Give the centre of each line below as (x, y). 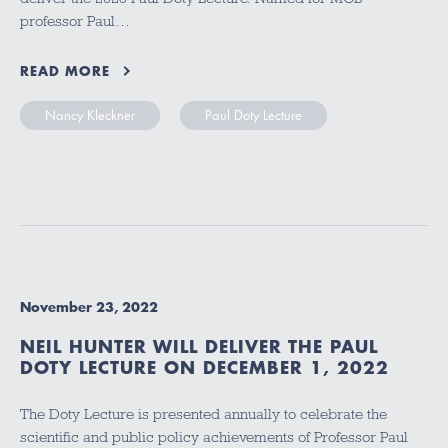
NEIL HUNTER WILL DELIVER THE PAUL (199, 346)
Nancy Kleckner (90, 115)
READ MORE (65, 70)
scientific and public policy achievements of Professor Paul (214, 436)
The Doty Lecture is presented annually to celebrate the (203, 413)
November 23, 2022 (89, 307)
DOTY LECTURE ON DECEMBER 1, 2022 (204, 367)
